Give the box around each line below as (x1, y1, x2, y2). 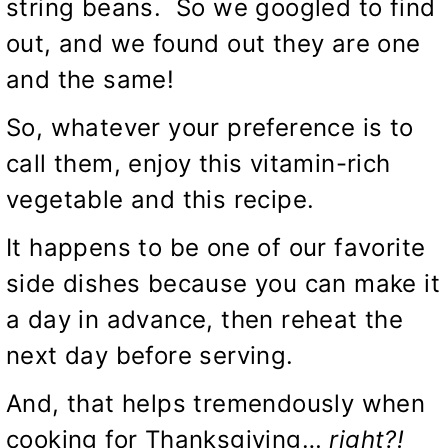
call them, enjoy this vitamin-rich (6, 148, 391, 178)
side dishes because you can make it (6, 268, 440, 298)
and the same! (6, 64, 175, 94)
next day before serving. (6, 340, 294, 370)
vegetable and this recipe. (6, 184, 315, 214)
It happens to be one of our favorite (6, 232, 426, 262)
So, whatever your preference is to (6, 112, 414, 142)
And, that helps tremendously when (6, 388, 426, 418)
